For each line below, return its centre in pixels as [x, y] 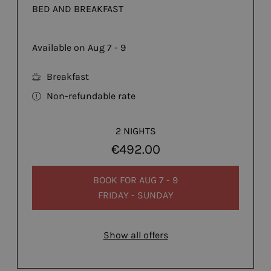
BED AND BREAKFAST [78, 9]
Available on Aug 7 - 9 [79, 48]
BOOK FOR [116, 180]
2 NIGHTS [135, 131]
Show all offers [135, 235]
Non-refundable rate [91, 96]
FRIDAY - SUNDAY [135, 195]
